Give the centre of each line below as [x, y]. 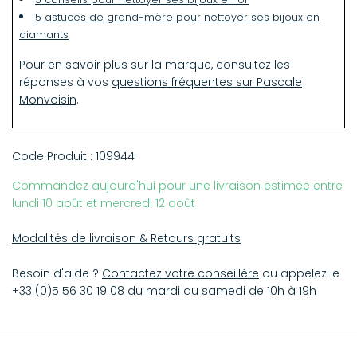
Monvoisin [48, 100]
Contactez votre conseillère [180, 274]
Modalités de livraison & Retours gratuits [126, 239]
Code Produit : [54, 157]
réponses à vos [65, 82]
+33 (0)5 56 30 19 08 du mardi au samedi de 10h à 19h [164, 291]
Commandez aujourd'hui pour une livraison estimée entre [177, 186]
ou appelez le [299, 274]
